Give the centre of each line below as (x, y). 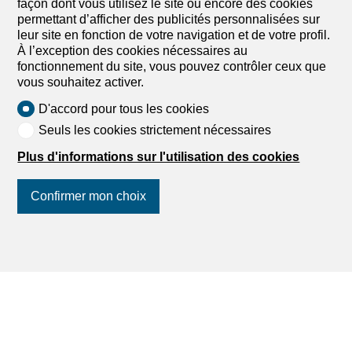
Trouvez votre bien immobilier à (149, 306)
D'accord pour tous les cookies (123, 108)
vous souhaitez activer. (81, 82)
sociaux (57, 256)
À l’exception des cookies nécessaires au (133, 51)
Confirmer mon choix (89, 196)
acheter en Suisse (92, 330)
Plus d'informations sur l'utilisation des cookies (159, 156)
